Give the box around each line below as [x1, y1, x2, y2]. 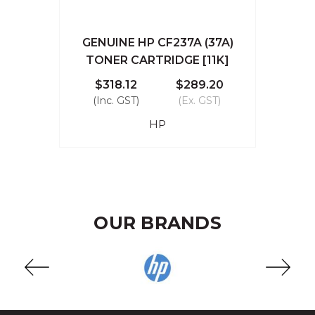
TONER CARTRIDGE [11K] [86, 53, 229, 67]
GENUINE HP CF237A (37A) [82, 35, 233, 49]
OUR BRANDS [94, 212, 221, 233]
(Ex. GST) [178, 94, 221, 107]
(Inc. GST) [92, 94, 139, 107]
